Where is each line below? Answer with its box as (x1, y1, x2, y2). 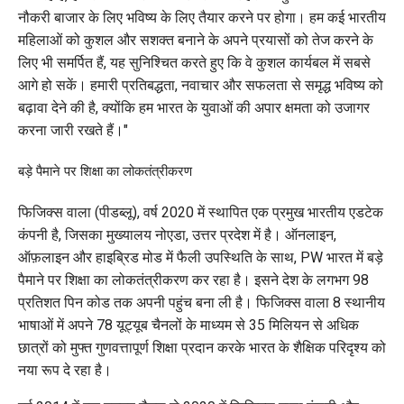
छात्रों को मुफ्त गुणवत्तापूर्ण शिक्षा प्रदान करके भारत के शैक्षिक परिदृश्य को (18, 338, 386, 356)
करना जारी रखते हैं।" (18, 121, 128, 139)
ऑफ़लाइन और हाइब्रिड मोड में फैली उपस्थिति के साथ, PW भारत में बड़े (18, 248, 383, 266)
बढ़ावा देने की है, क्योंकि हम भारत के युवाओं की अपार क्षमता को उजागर (18, 98, 370, 116)
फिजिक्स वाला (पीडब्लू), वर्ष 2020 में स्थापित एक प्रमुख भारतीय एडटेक (18, 203, 383, 221)
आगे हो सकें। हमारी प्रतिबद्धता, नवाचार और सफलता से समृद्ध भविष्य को (18, 76, 383, 94)
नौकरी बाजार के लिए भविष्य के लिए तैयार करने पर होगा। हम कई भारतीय (18, 8, 386, 26)
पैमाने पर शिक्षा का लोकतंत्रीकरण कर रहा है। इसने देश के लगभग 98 (18, 271, 369, 289)
